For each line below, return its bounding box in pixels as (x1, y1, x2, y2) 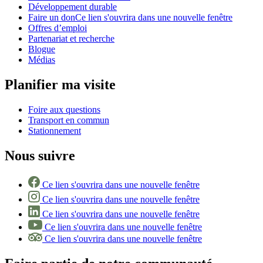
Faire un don (28, 12, 75, 23)
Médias (28, 55, 55, 65)
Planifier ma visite (5, 77, 116, 92)
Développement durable (28, 2, 117, 12)
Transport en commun (28, 114, 109, 125)
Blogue (28, 44, 55, 55)
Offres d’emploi (28, 23, 87, 33)
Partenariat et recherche (28, 33, 114, 44)
